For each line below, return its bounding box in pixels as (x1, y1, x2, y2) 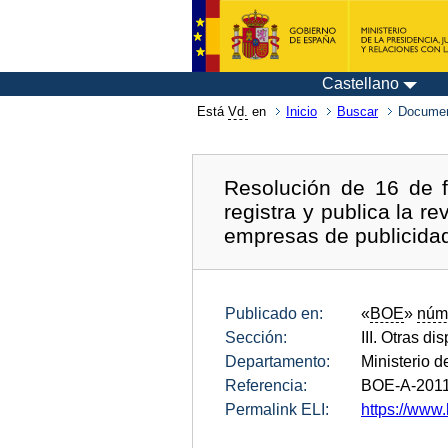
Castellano (322, 75, 399, 92)
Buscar (337, 104, 378, 119)
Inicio (286, 104, 317, 119)
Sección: (225, 328, 287, 346)
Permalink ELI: (225, 400, 329, 418)
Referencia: (225, 376, 307, 394)
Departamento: (225, 352, 330, 370)
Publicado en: (225, 304, 323, 322)
